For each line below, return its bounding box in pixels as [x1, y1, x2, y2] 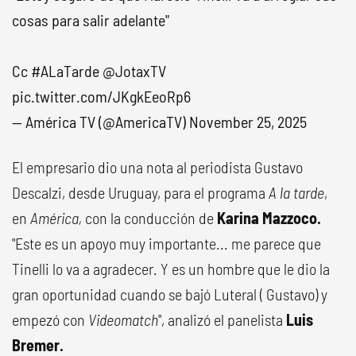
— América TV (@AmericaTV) [12, 112, 189, 131]
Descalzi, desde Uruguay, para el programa [12, 183, 269, 202]
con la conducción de [82, 208, 217, 227]
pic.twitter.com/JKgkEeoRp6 [12, 87, 191, 106]
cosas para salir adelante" [12, 10, 169, 29]
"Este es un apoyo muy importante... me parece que [12, 234, 321, 253]
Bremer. [12, 335, 64, 354]
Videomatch [88, 310, 158, 329]
